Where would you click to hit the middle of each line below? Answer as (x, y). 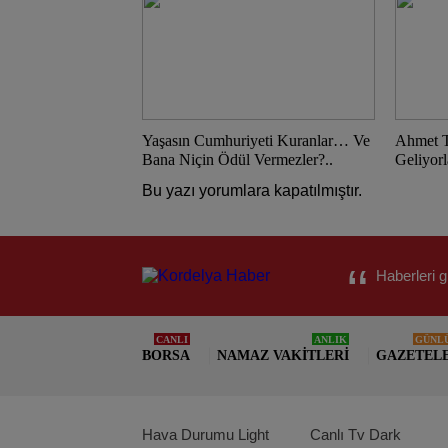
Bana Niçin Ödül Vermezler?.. (237, 159)
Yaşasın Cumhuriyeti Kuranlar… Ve (256, 140)
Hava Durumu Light (205, 434)
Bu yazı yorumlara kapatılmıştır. (252, 190)
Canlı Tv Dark (355, 434)
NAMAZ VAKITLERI (283, 355)
